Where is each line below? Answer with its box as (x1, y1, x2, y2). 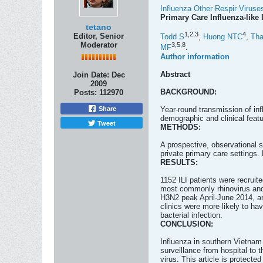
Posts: (74, 88, 97, 97)
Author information (160, 52, 230, 61)
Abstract (160, 69, 190, 79)
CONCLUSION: (160, 219, 213, 228)
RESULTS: (160, 157, 198, 167)
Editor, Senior (73, 32, 124, 41)
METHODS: (160, 122, 201, 131)
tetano (86, 22, 112, 32)
